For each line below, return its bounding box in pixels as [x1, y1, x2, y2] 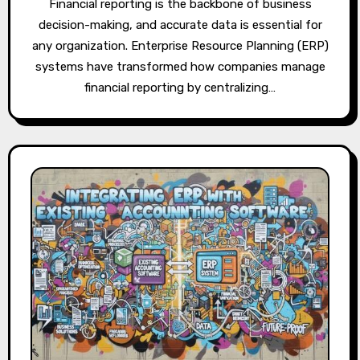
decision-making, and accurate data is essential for [38, 18, 322, 33]
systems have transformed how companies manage [35, 59, 325, 75]
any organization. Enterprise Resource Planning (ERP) [31, 39, 329, 54]
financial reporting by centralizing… [84, 80, 276, 96]
